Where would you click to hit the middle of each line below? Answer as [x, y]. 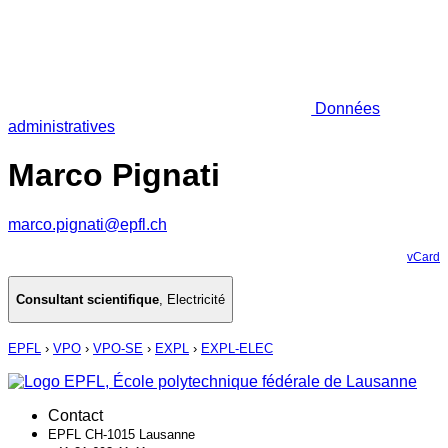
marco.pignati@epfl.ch [87, 224]
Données [346, 108]
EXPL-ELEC [237, 349]
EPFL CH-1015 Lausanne [121, 435]
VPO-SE [118, 349]
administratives [61, 126]
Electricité [196, 300]
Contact [75, 416]
